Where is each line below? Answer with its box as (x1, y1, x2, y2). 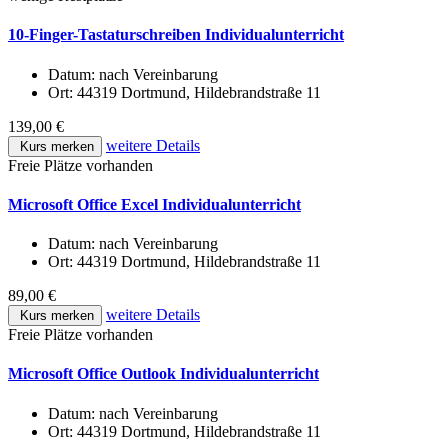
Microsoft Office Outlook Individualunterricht (8, 365, 319, 383)
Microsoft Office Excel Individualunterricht (8, 195, 301, 213)
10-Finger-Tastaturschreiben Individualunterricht (8, 26, 344, 44)
